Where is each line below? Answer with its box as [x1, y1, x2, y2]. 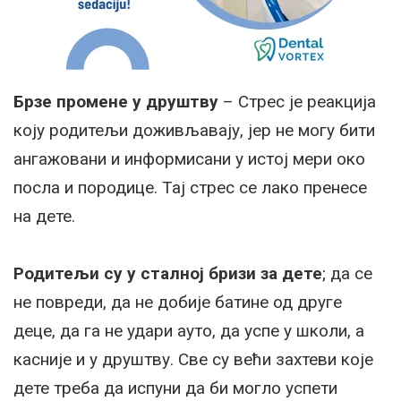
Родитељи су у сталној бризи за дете [13, 262, 322, 284]
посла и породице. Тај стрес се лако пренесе [13, 176, 367, 198]
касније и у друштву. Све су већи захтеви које [13, 348, 373, 370]
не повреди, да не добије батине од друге [13, 291, 342, 312]
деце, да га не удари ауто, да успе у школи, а [13, 320, 364, 341]
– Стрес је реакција [218, 90, 376, 112]
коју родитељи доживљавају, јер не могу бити [13, 119, 375, 141]
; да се [322, 262, 372, 284]
